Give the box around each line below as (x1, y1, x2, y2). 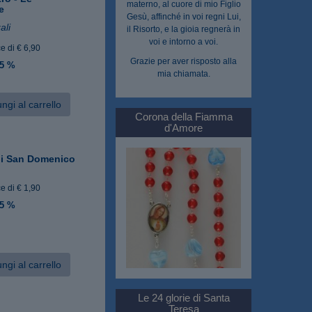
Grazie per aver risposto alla (130, 56, 237, 66)
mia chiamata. (157, 68, 210, 79)
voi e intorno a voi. (149, 36, 218, 47)
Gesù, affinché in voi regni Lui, (126, 11, 241, 22)
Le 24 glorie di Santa (137, 292, 230, 304)
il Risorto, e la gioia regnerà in (127, 24, 240, 34)
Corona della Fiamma (134, 110, 233, 123)
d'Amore (164, 121, 203, 134)
